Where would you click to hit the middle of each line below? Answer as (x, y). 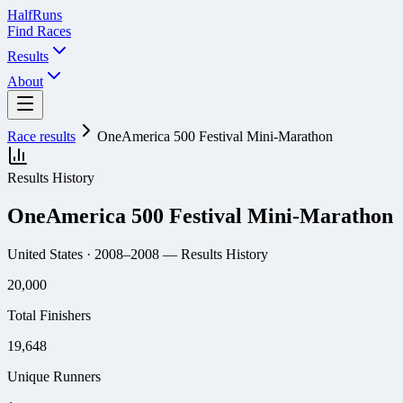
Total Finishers (49, 315)
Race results (41, 136)
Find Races (39, 31)
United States (45, 254)
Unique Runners (54, 376)
